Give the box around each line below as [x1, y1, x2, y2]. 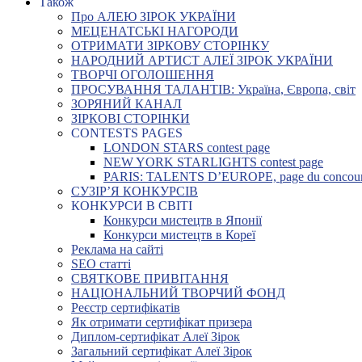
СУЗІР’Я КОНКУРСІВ [71, 184, 198, 198]
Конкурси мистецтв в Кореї [103, 228, 255, 242]
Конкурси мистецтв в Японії [103, 213, 262, 227]
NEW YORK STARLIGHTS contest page [103, 155, 323, 169]
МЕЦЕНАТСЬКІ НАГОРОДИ [71, 24, 238, 38]
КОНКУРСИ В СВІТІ [71, 199, 192, 213]
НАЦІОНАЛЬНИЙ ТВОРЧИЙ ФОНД [71, 286, 285, 300]
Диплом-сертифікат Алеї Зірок [71, 330, 240, 343]
